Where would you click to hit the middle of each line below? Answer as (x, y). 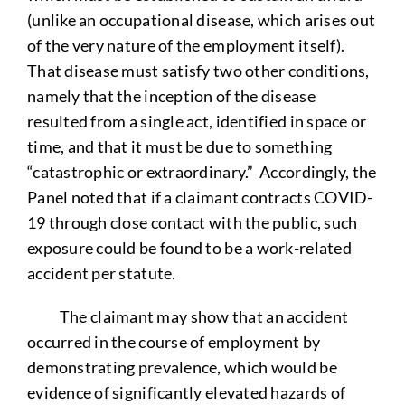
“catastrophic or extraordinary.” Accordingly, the (202, 171)
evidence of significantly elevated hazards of (186, 392)
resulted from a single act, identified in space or (197, 121)
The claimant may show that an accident (188, 316)
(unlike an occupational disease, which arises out (201, 19)
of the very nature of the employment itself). (187, 45)
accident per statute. (103, 273)
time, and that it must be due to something (179, 146)
